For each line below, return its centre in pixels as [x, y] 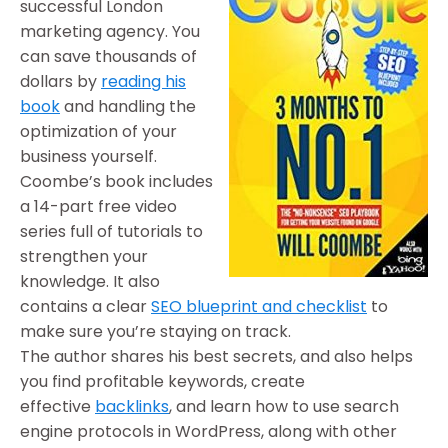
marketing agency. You [110, 31]
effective [57, 406]
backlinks [132, 406]
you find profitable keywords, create [162, 381]
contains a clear [85, 306]
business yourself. [88, 156]
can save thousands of [108, 56]
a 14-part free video [98, 206]
